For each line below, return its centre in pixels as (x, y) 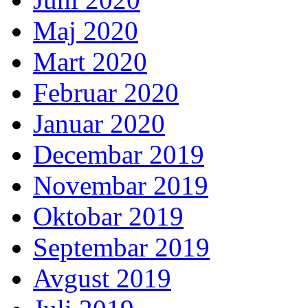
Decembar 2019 (119, 154)
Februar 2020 (106, 92)
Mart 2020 (90, 61)
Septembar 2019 (121, 247)
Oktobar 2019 (108, 216)
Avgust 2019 (102, 278)
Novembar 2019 (121, 185)
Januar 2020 (99, 123)
